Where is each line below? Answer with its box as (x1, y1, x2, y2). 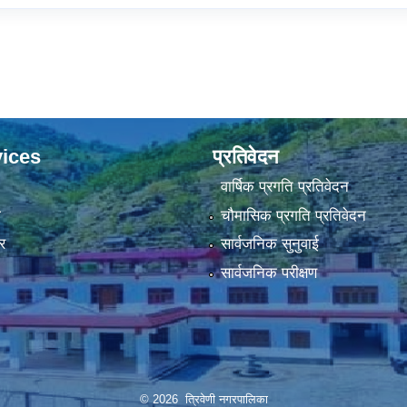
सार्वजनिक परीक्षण (220, 263, 317, 282)
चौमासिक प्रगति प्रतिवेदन (220, 206, 366, 224)
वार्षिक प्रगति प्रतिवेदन (220, 178, 349, 196)
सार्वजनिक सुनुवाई (220, 235, 319, 253)
